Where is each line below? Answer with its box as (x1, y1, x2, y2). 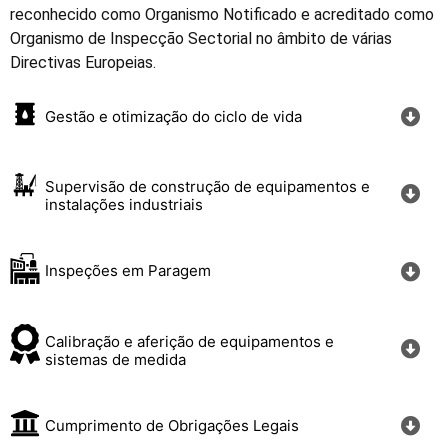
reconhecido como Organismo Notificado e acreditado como (10, 5, 434, 25)
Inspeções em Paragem (45, 261, 212, 281)
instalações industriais (45, 195, 204, 215)
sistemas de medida (45, 349, 187, 369)
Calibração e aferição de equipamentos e (45, 331, 335, 351)
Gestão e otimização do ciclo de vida (45, 107, 303, 127)
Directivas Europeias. (10, 53, 156, 73)
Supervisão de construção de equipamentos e (45, 177, 371, 197)
